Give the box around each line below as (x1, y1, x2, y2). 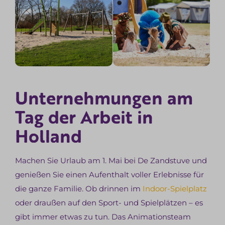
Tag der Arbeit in (15, 103, 154, 131)
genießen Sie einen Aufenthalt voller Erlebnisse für (15, 170, 204, 180)
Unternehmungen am (15, 84, 193, 111)
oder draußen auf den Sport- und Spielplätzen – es (15, 198, 203, 208)
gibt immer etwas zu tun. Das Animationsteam (15, 212, 191, 222)
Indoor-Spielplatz (143, 184, 207, 194)
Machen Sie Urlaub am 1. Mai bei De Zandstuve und (15, 156, 207, 166)
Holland (15, 123, 82, 150)
